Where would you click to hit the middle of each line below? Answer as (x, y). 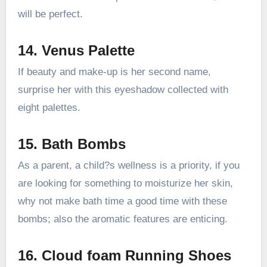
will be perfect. (50, 14)
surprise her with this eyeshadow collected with (123, 89)
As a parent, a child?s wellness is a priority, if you (128, 166)
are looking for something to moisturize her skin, (125, 184)
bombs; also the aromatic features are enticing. (122, 219)
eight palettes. (49, 107)
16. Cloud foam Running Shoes (124, 256)
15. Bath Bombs (72, 144)
